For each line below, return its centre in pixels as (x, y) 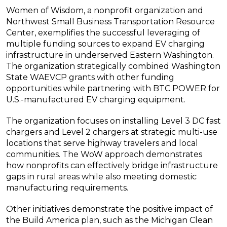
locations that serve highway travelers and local (102, 143)
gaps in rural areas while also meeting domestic (101, 177)
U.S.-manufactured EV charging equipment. (96, 100)
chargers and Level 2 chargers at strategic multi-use (112, 132)
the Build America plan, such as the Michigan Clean (109, 220)
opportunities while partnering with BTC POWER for (113, 89)
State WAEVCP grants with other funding (90, 78)
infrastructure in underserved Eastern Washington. (110, 55)
